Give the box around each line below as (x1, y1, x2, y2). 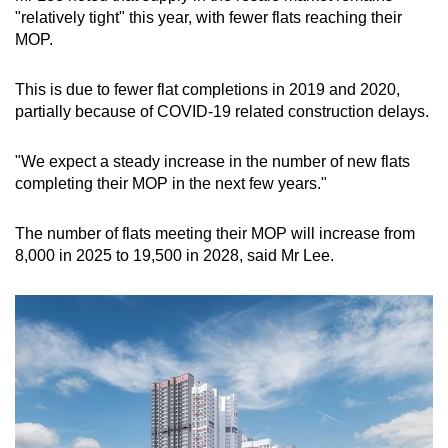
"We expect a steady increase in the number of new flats (15, 153, 410, 171)
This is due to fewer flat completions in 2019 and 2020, (15, 81, 400, 99)
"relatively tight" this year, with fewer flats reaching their (15, 9, 402, 27)
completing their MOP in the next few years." (15, 175, 327, 193)
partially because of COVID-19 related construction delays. (15, 103, 429, 121)
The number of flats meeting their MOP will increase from (15, 225, 415, 243)
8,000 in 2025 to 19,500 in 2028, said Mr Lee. (15, 247, 334, 265)
